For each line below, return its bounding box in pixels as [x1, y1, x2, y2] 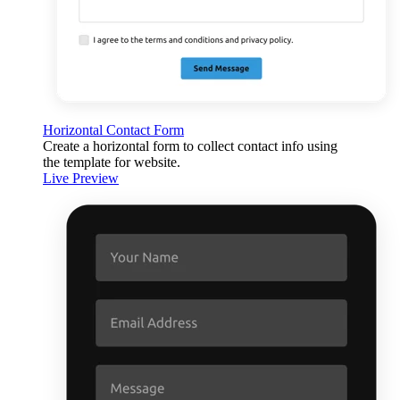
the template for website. [43, 154, 180, 170]
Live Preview [43, 170, 119, 186]
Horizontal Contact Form [43, 121, 184, 137]
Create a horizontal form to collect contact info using [43, 137, 337, 154]
